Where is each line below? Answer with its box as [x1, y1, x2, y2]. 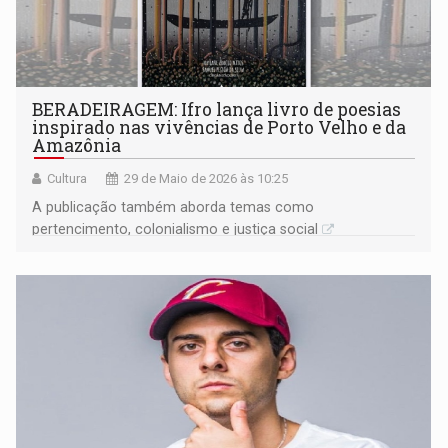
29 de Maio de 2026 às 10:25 [124, 171, 289, 187]
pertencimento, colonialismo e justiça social [32, 221, 319, 238]
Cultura [47, 171, 88, 187]
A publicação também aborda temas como [32, 199, 315, 216]
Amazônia [32, 134, 122, 158]
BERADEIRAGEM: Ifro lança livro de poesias [32, 98, 402, 122]
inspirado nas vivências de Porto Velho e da [32, 116, 407, 140]
